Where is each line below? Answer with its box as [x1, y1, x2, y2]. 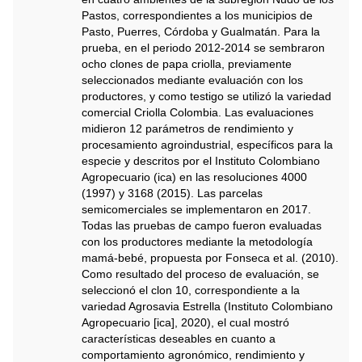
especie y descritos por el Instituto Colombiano [82, 154, 320, 167]
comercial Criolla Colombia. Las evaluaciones [82, 106, 314, 119]
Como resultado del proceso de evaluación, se [82, 267, 319, 280]
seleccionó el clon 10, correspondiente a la [82, 284, 300, 297]
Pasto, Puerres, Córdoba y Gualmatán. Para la [82, 25, 320, 38]
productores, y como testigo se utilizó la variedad [82, 90, 331, 103]
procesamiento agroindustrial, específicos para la [82, 138, 333, 151]
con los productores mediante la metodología [82, 235, 313, 248]
